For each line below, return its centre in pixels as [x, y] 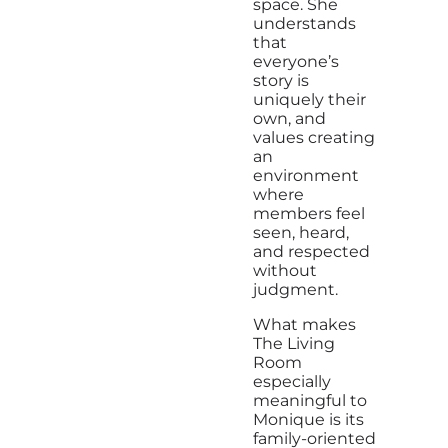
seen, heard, [300, 233]
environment [305, 176]
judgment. [295, 290]
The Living [293, 344]
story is [280, 81]
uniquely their [309, 100]
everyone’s [295, 62]
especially [291, 382]
